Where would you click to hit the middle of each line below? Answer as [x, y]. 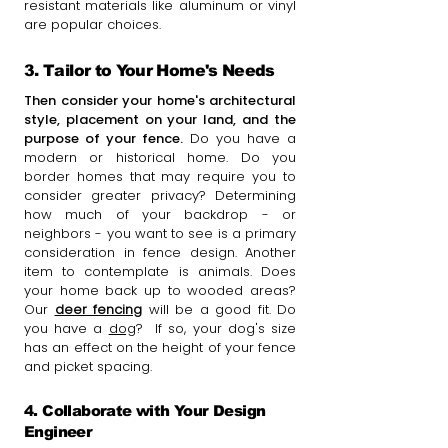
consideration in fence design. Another [160, 252]
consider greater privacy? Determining [160, 195]
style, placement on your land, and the [160, 119]
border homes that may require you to [160, 176]
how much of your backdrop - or [160, 214]
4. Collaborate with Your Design [145, 410]
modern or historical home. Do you [160, 157]
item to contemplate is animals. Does [160, 271]
